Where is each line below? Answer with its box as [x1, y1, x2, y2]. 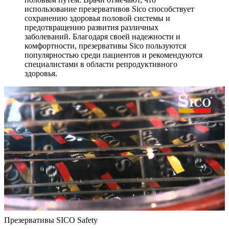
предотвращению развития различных [25, 22, 158, 32]
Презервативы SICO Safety [4, 215, 98, 224]
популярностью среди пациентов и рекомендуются [25, 50, 202, 59]
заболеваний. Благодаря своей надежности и [25, 32, 180, 41]
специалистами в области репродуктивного [25, 59, 177, 68]
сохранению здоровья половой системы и [25, 13, 170, 22]
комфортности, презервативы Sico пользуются [25, 41, 186, 50]
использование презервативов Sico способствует [25, 4, 194, 13]
